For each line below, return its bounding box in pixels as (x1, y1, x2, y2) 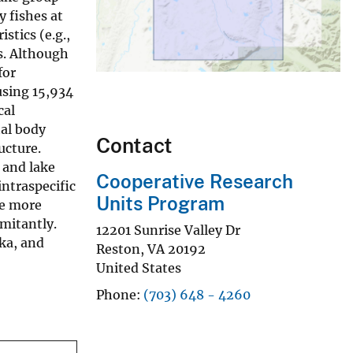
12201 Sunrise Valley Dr (96, 221, 240, 238)
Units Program (96, 192, 225, 215)
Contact (96, 133, 173, 158)
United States (96, 259, 181, 276)
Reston (96, 240, 140, 257)
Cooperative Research (96, 170, 293, 193)
